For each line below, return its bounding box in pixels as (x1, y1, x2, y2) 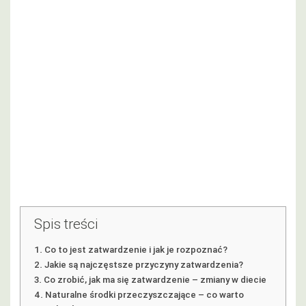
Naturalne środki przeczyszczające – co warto (44, 288, 244, 301)
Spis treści (34, 214, 98, 233)
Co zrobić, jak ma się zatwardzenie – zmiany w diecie (43, 273, 266, 286)
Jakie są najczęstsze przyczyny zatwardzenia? (44, 258, 243, 270)
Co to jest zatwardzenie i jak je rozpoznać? (44, 243, 227, 255)
